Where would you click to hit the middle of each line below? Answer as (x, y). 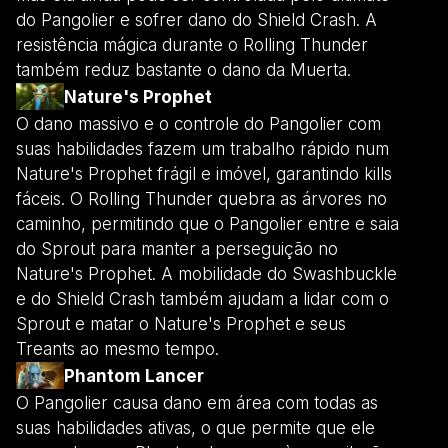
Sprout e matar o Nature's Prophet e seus (181, 323)
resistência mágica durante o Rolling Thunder (192, 44)
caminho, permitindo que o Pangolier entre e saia (207, 223)
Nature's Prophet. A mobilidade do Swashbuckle (206, 273)
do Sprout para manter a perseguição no (177, 248)
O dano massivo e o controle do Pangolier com (198, 123)
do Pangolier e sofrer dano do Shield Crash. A (196, 19)
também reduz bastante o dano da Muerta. (183, 69)
